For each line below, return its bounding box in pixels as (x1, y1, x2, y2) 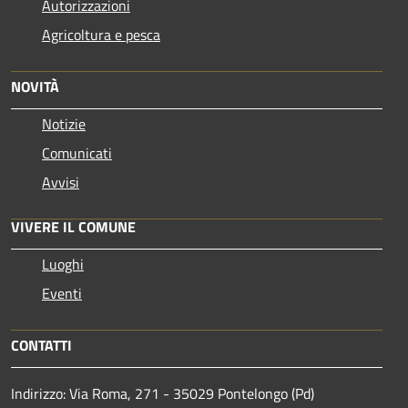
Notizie (42, 113, 86, 136)
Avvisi (42, 171, 79, 194)
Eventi (42, 282, 82, 305)
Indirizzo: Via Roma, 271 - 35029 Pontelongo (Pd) (11, 382, 314, 405)
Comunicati (42, 142, 112, 165)
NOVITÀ (11, 76, 59, 98)
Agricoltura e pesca (42, 24, 160, 46)
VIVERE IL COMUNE (11, 216, 136, 239)
